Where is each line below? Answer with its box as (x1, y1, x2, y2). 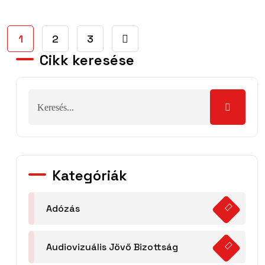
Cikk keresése (40, 51, 134, 70)
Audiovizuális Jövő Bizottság (46, 241, 178, 254)
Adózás (46, 202, 80, 215)
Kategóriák (52, 166, 127, 185)
